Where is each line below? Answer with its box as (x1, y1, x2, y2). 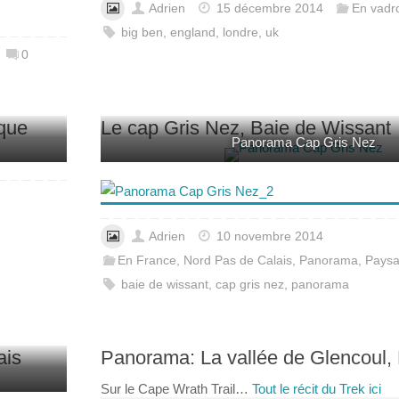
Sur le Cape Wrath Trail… (101, 380, 252, 396)
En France (118, 253, 177, 267)
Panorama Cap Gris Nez (232, 134, 376, 151)
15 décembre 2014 (216, 2, 324, 16)
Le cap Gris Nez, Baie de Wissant (101, 117, 391, 140)
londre (223, 26, 259, 40)
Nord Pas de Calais (183, 253, 293, 267)
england (170, 26, 216, 40)
